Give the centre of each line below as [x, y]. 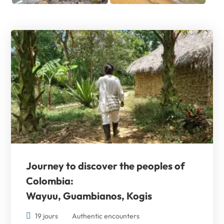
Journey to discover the [81, 166]
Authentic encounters [106, 216]
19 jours [47, 216]
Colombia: [50, 181]
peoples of [161, 166]
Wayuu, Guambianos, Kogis [89, 196]
